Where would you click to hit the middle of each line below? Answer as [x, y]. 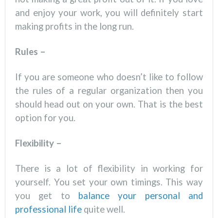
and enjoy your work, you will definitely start [109, 13]
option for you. [45, 118]
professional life [48, 209]
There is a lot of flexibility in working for [109, 169]
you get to [47, 196]
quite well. [103, 209]
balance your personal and [141, 196]
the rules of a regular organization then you [109, 91]
